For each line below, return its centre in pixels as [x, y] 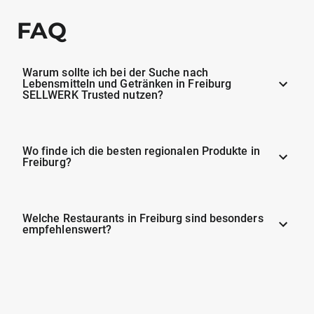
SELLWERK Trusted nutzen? [93, 95]
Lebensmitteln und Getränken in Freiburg [127, 83]
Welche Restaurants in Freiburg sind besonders [143, 218]
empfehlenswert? [67, 229]
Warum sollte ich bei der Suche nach [115, 72]
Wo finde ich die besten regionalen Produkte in [141, 151]
